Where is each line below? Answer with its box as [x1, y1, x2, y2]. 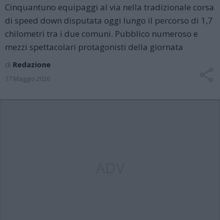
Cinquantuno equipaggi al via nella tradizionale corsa [5, 1, 214, 13]
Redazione [13, 59, 51, 69]
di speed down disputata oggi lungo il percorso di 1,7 [5, 15, 213, 26]
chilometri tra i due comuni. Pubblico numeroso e [5, 28, 198, 39]
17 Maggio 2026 [5, 74, 50, 83]
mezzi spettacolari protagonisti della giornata [5, 41, 183, 53]
